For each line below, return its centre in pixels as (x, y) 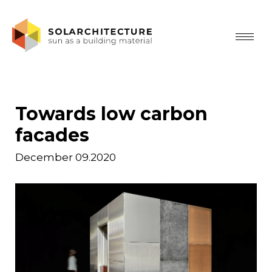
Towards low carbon (111, 114)
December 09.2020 (66, 157)
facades (52, 135)
